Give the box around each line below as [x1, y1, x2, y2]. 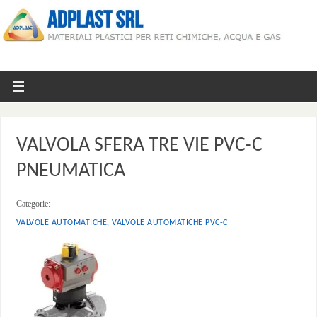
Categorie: [16, 198, 50, 209]
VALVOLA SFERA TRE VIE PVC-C [16, 135, 263, 156]
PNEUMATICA [16, 161, 125, 181]
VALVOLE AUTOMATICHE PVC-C [112, 218, 228, 227]
